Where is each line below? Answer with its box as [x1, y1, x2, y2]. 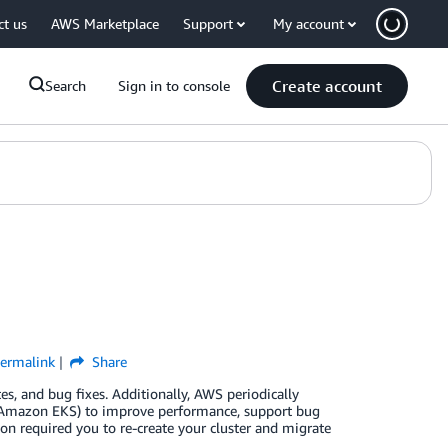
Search [45, 77, 86, 94]
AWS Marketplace [51, 15, 159, 32]
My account [273, 15, 344, 32]
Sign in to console [118, 77, 230, 94]
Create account [272, 76, 382, 96]
